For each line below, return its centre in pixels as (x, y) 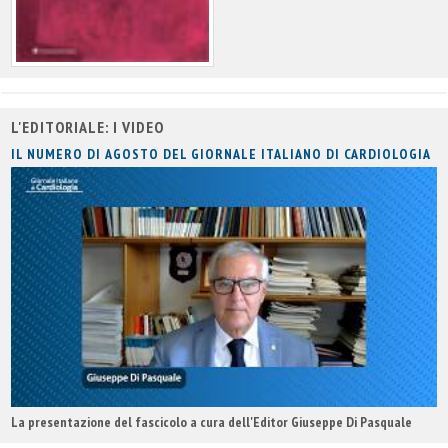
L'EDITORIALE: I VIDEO (87, 127)
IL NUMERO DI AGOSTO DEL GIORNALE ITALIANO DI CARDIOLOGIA (221, 154)
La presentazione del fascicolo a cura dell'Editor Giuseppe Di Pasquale (211, 421)
